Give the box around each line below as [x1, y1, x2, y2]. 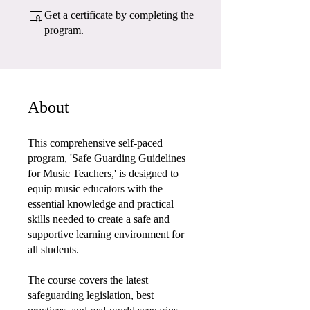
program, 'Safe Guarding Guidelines [28, 152, 185, 164]
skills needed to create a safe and [28, 212, 170, 225]
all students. [28, 243, 79, 255]
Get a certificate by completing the [44, 8, 194, 21]
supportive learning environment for [28, 228, 184, 240]
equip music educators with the [28, 182, 163, 194]
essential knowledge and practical [28, 197, 174, 210]
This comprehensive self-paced [28, 136, 163, 149]
